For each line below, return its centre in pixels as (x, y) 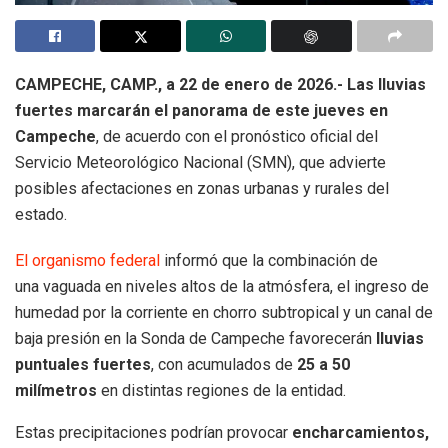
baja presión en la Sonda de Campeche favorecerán (195, 338)
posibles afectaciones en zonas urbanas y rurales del (202, 188)
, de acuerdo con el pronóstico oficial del (237, 136)
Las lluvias (386, 84)
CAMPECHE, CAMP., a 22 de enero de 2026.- (179, 84)
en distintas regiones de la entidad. (221, 390)
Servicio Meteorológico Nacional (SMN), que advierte (200, 162)
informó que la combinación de (269, 260)
